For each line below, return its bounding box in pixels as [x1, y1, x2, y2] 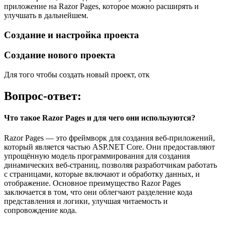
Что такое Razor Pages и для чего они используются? [4, 114, 195, 123]
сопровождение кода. [4, 205, 77, 214]
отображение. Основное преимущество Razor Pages [4, 178, 181, 187]
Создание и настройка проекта [4, 29, 139, 40]
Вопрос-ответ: [4, 89, 81, 102]
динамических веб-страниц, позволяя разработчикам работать [4, 160, 217, 169]
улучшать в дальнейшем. [4, 11, 88, 20]
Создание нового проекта [4, 50, 116, 61]
